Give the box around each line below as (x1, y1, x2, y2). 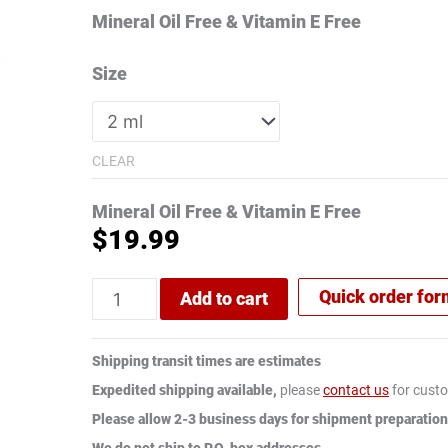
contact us (323, 382, 389, 399)
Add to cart (180, 288, 268, 310)
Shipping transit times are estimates (92, 353, 321, 370)
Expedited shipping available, (92, 382, 277, 399)
